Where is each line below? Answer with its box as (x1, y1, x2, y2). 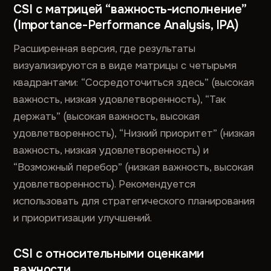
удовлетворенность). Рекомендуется (13, 178, 196, 191)
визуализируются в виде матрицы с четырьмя (13, 59, 237, 72)
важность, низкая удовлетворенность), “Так (13, 93, 226, 106)
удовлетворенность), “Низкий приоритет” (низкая (13, 127, 255, 140)
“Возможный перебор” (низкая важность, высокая (13, 161, 254, 174)
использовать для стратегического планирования (13, 195, 255, 207)
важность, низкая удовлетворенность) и (13, 144, 209, 157)
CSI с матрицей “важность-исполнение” (13, 2, 247, 17)
